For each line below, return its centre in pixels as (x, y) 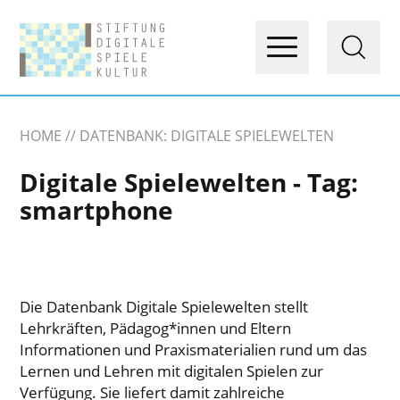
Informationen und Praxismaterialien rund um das (194, 350)
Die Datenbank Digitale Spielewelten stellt (164, 307)
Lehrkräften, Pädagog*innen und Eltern (156, 328)
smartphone (97, 210)
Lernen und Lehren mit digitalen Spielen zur (172, 371)
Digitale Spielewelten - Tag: (189, 182)
